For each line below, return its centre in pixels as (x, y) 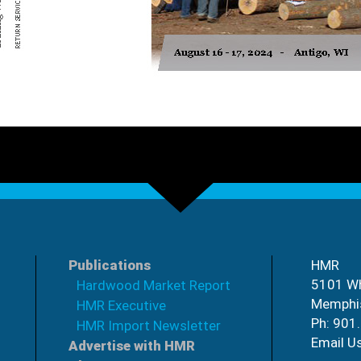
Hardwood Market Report (154, 286)
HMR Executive (121, 306)
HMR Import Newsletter (149, 326)
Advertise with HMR (132, 346)
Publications (110, 266)
